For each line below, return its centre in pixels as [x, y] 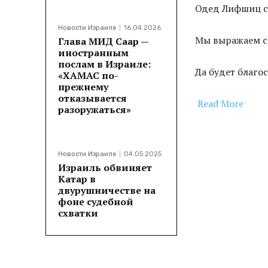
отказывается [92, 98]
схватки [78, 213]
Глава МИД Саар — [103, 42]
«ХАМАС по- [88, 76]
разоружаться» [95, 110]
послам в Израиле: [104, 64]
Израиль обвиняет [105, 168]
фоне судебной [96, 202]
